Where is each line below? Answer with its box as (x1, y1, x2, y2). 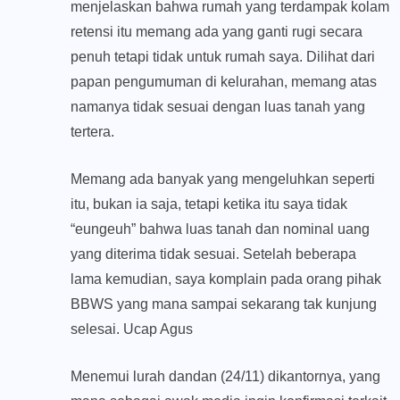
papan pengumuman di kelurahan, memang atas (71, 74, 377, 90)
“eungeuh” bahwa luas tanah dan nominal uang (71, 221, 370, 237)
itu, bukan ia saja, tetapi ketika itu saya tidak (71, 196, 347, 212)
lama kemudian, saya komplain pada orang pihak (71, 271, 381, 287)
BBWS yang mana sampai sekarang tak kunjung (71, 296, 377, 312)
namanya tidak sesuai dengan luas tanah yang (71, 99, 365, 115)
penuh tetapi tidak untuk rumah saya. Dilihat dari (71, 49, 375, 65)
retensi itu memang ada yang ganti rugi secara (71, 24, 362, 40)
